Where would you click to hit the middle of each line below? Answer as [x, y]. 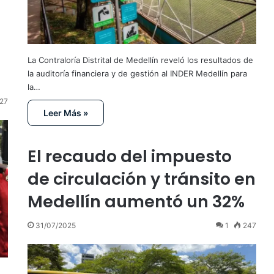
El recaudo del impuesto [129, 157]
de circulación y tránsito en [141, 179]
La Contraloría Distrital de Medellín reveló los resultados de [140, 60]
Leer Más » [65, 113]
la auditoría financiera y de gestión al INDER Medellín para [137, 74]
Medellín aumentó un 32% [136, 202]
